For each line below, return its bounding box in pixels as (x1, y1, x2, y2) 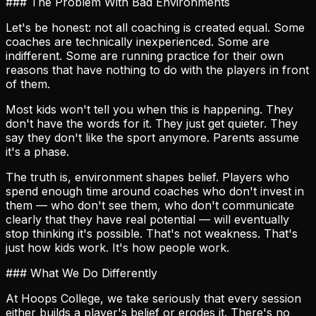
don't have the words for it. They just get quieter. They (6, 116, 298, 130)
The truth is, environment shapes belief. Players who (6, 169, 289, 184)
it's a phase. (6, 144, 69, 159)
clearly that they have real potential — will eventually (6, 212, 289, 226)
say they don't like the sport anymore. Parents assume (6, 130, 299, 145)
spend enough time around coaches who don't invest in (6, 183, 304, 198)
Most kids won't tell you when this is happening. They (6, 102, 293, 116)
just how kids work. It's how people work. (6, 240, 229, 255)
